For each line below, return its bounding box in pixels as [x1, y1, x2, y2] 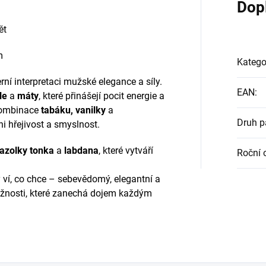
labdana [64, 144, 99, 156]
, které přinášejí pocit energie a [39, 90, 164, 102]
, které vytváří [99, 144, 153, 156]
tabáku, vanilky [39, 104, 106, 116]
